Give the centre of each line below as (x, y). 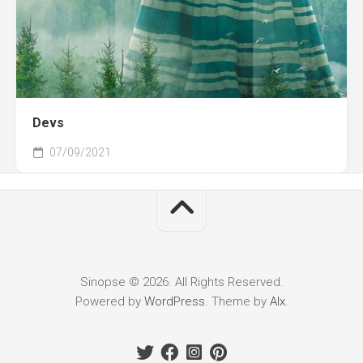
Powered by (109, 301)
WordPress (174, 301)
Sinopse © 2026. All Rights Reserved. (181, 282)
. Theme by (237, 301)
